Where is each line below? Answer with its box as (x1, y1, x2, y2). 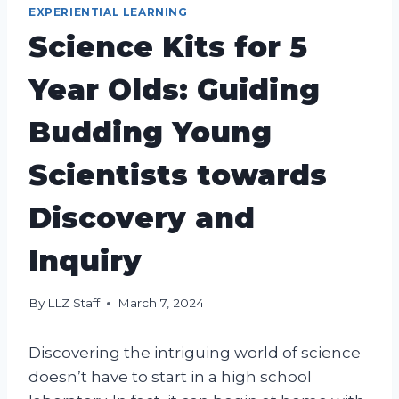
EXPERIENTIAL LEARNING (28, 4, 188, 19)
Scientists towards (28, 157, 327, 192)
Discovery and (28, 199, 255, 235)
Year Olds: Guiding (28, 71, 320, 107)
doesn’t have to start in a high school (28, 368, 312, 387)
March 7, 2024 (118, 296, 205, 311)
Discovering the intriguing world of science (28, 344, 361, 362)
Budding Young (28, 114, 272, 150)
